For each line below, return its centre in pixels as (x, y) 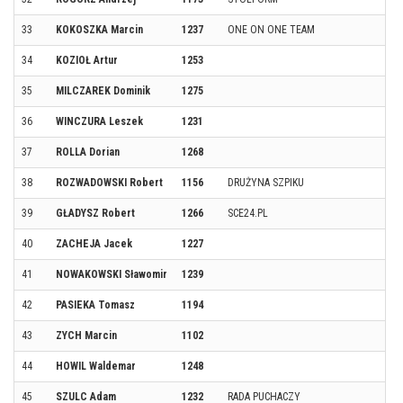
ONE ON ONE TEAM (271, 30)
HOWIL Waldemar (96, 366)
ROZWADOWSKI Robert (109, 183)
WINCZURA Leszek (99, 121)
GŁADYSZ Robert (95, 213)
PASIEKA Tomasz (95, 305)
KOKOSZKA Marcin (99, 30)
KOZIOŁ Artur (87, 60)
